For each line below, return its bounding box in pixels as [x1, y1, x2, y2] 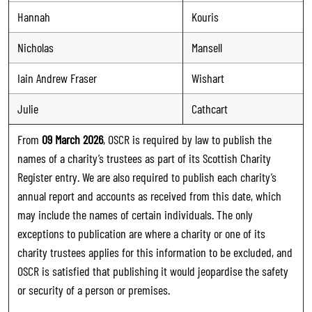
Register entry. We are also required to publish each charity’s [17, 169, 276, 185]
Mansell [192, 39, 222, 55]
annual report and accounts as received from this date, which [17, 187, 281, 203]
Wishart [192, 70, 224, 86]
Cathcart [192, 100, 228, 116]
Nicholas [17, 39, 54, 55]
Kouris [192, 8, 219, 24]
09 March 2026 [42, 131, 103, 147]
